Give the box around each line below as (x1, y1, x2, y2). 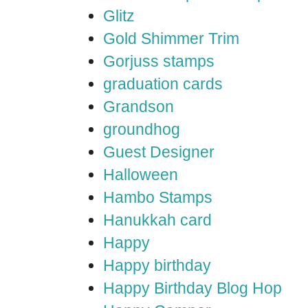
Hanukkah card (103, 211, 212, 229)
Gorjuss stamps (103, 52, 214, 70)
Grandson (103, 98, 174, 115)
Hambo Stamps (103, 188, 212, 206)
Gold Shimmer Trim (103, 30, 239, 47)
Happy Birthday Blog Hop (103, 279, 282, 297)
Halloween (103, 166, 178, 184)
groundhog (103, 120, 180, 138)
